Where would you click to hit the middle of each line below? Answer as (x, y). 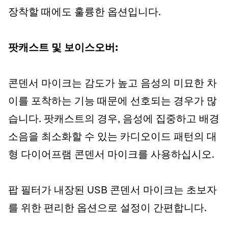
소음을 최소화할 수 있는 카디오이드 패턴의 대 (112, 137)
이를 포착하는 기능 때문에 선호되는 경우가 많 (112, 102)
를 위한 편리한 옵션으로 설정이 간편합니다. (107, 209)
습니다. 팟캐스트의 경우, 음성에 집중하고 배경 (114, 120)
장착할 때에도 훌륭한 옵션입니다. (84, 13)
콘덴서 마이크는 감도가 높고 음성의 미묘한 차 (112, 84)
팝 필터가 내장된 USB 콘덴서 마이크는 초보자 (112, 191)
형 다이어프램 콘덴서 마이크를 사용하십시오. (112, 155)
